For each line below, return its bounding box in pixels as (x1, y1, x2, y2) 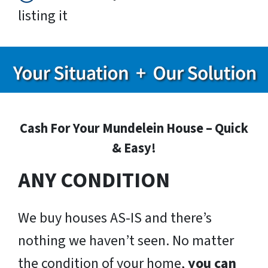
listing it (18, 5, 68, 26)
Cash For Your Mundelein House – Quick (20, 119, 248, 139)
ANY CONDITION (18, 165, 170, 196)
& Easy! (112, 139, 156, 159)
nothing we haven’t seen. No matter (18, 230, 234, 252)
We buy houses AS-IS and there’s (18, 208, 212, 229)
